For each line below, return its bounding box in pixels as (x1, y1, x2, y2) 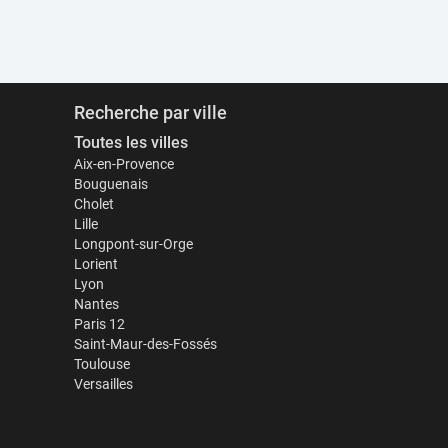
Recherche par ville (73, 102, 227, 123)
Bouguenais (73, 176, 148, 192)
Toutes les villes (73, 133, 188, 152)
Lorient (73, 256, 118, 272)
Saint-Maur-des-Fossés (73, 336, 217, 352)
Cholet (73, 196, 114, 212)
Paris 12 (73, 316, 125, 332)
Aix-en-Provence (73, 156, 174, 172)
